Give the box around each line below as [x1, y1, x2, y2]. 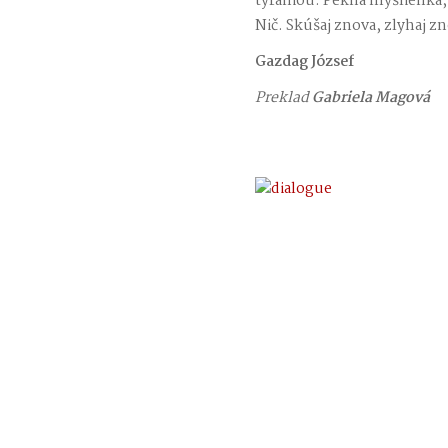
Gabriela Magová [309, 86, 430, 111]
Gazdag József [255, 50, 354, 75]
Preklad [255, 86, 309, 111]
